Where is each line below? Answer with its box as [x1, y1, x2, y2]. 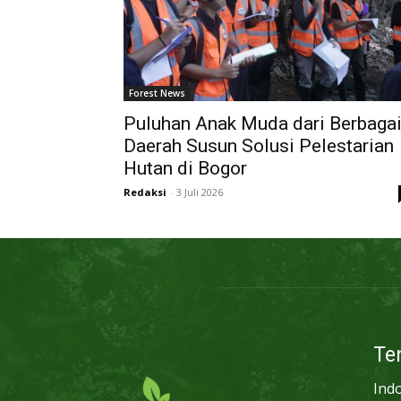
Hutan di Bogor [124, 158, 247, 180]
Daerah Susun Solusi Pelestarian [124, 135, 394, 158]
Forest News [129, 87, 185, 100]
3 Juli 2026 [176, 185, 223, 200]
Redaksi [124, 185, 166, 200]
